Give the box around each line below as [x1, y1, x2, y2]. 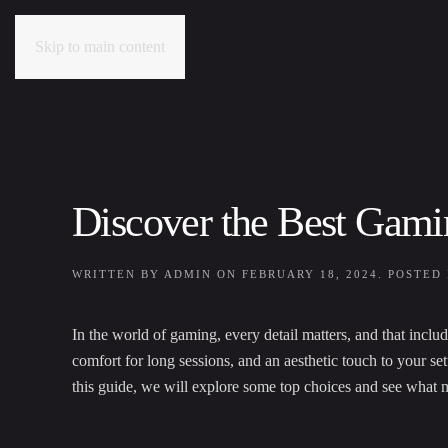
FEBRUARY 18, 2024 [242, 268, 378, 281]
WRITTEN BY [72, 268, 164, 281]
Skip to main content [35, 38, 165, 55]
